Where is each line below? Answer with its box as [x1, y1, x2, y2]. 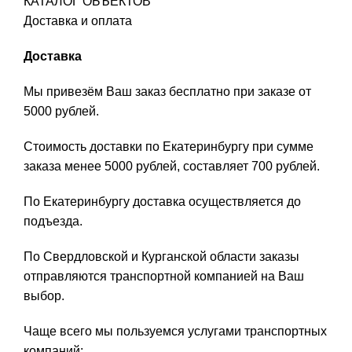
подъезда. [24, 214, 82, 229]
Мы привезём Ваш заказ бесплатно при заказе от [24, 85, 311, 99]
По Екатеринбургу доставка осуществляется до [24, 195, 301, 209]
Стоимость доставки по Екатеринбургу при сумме [24, 140, 313, 154]
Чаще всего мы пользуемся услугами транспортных [24, 324, 327, 339]
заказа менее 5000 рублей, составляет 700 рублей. [24, 159, 320, 174]
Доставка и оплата [24, 14, 132, 28]
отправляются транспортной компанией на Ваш [24, 269, 304, 284]
